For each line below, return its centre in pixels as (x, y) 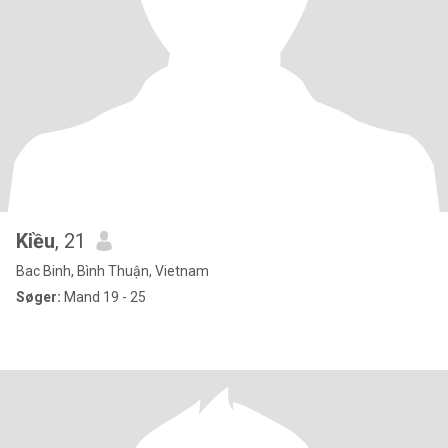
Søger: (38, 297)
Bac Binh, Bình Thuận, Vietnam (112, 271)
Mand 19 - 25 (103, 297)
